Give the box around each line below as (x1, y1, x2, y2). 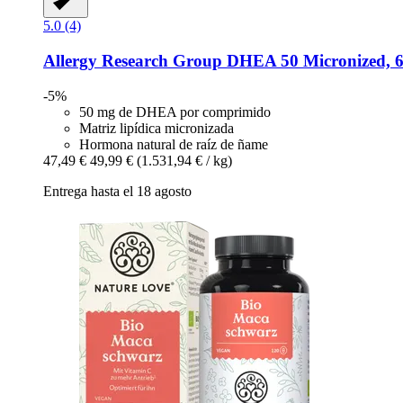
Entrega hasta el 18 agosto (43, 183, 192, 199)
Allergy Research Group (43, 50, 222, 70)
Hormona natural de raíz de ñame (79, 136, 268, 152)
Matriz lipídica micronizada (79, 120, 234, 136)
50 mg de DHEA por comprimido (79, 103, 271, 120)
